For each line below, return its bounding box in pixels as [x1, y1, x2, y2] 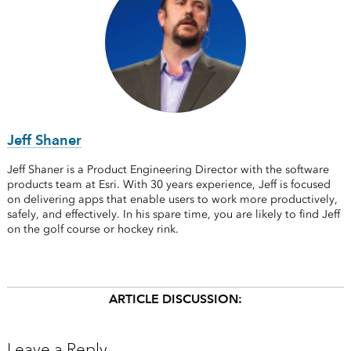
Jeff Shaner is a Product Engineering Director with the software [6, 163, 329, 177]
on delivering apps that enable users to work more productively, [6, 193, 338, 207]
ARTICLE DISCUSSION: [108, 291, 242, 307]
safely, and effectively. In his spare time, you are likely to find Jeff [6, 208, 340, 222]
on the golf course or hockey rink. [6, 223, 182, 237]
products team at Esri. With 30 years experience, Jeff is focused [6, 178, 331, 192]
